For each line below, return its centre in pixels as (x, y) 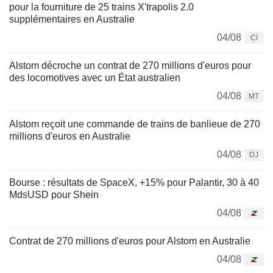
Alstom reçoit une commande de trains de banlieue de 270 (135, 124)
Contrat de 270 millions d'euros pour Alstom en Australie (130, 241)
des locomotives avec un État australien (95, 77)
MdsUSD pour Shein (54, 194)
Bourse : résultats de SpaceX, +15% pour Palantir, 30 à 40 (134, 182)
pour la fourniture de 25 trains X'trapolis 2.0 (101, 7)
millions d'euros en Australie (70, 136)
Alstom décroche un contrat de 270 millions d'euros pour (130, 65)
